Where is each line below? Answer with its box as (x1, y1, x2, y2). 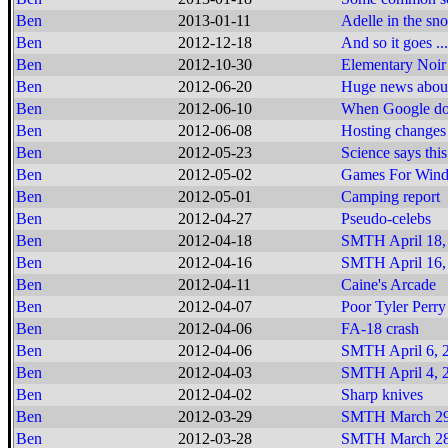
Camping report (341, 188, 440, 205)
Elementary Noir (341, 56, 446, 73)
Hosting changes (341, 122, 446, 139)
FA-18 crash (341, 320, 419, 337)
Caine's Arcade (341, 276, 436, 293)
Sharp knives (341, 386, 423, 403)
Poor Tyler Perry (341, 298, 446, 315)
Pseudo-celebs (341, 210, 431, 227)
